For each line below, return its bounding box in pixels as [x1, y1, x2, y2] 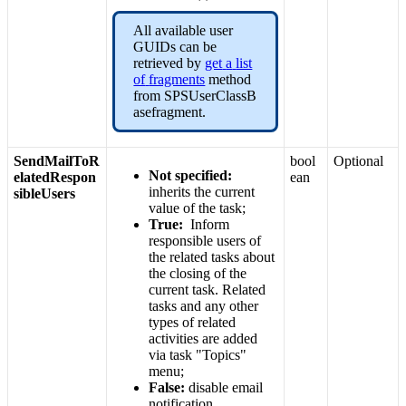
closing [169, 266, 211, 282]
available [155, 23, 207, 39]
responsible [149, 233, 214, 249]
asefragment [133, 104, 203, 121]
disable [188, 380, 229, 396]
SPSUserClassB [164, 88, 257, 104]
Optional [333, 153, 384, 169]
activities [149, 331, 199, 347]
